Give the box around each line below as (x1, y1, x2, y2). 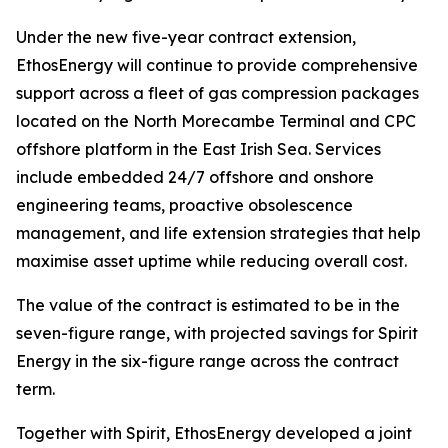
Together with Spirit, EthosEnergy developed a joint (16, 423, 412, 443)
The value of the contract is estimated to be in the (16, 295, 400, 315)
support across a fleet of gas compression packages (16, 83, 419, 103)
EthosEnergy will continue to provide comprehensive (16, 55, 418, 75)
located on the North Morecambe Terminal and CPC (16, 111, 416, 131)
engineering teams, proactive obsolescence (16, 195, 353, 215)
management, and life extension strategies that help (16, 223, 421, 243)
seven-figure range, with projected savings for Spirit (16, 323, 418, 343)
